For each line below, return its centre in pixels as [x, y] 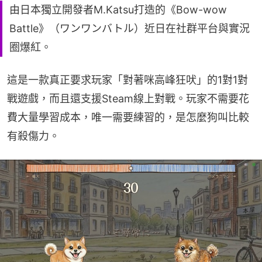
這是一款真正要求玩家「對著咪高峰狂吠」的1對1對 [127, 80]
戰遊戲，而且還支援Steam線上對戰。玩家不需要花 [128, 98]
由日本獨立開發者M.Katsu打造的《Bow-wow [118, 9]
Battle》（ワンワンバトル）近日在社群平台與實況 [130, 28]
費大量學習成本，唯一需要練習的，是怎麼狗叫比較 [128, 117]
